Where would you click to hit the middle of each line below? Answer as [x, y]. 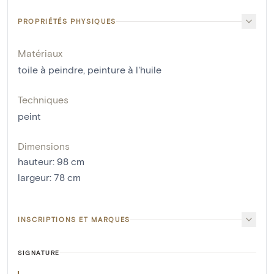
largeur [34, 177]
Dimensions [44, 146]
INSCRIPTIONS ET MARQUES [74, 219]
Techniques [43, 99]
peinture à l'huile [124, 69]
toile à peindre [50, 69]
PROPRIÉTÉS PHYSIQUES [67, 21]
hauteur [35, 161]
